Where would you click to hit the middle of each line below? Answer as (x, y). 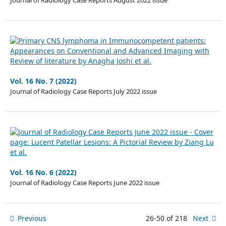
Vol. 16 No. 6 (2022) (43, 173)
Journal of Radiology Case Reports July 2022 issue (83, 92)
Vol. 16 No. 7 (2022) (43, 81)
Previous (32, 218)
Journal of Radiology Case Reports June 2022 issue (84, 183)
